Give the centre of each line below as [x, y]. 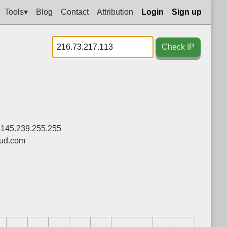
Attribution [115, 12]
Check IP [178, 47]
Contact [75, 12]
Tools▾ [16, 12]
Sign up [187, 12]
